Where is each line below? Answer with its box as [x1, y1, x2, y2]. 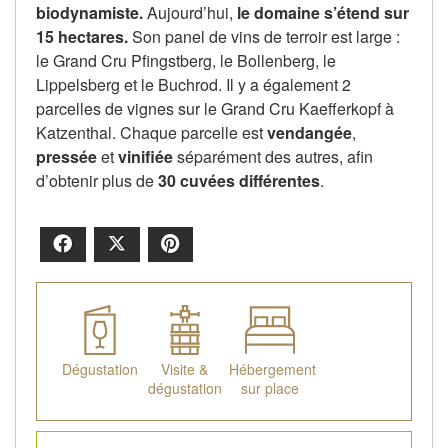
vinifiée [118, 145, 173, 169]
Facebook [74, 232, 151, 256]
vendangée [267, 121, 352, 145]
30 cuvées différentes [158, 169, 320, 193]
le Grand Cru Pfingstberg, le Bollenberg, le [36, 49, 336, 73]
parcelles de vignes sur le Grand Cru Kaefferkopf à [36, 97, 394, 121]
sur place [240, 378, 299, 399]
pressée [36, 145, 97, 169]
